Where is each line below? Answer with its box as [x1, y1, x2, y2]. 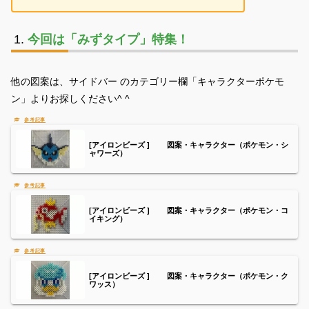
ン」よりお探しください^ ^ [11, 92, 130, 104]
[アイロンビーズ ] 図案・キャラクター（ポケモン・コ [89, 206, 289, 215]
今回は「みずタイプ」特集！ [27, 32, 189, 47]
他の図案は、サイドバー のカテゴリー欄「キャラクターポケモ [11, 75, 284, 87]
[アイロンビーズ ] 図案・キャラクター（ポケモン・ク [89, 272, 289, 281]
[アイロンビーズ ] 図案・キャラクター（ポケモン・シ [89, 140, 289, 149]
